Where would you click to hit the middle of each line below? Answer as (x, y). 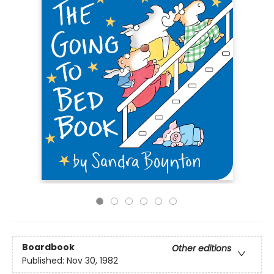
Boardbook (48, 247)
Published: (44, 261)
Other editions (202, 249)
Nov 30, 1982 (92, 261)
